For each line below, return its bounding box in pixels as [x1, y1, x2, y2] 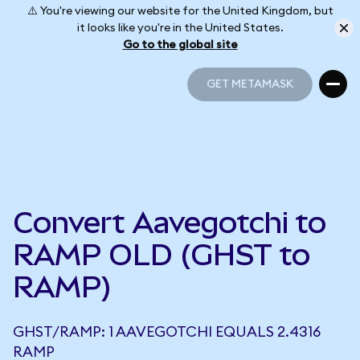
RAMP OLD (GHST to [13, 238, 310, 272]
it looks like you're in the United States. [76, 22, 284, 34]
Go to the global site [122, 39, 238, 51]
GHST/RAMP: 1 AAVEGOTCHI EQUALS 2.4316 [13, 325, 321, 339]
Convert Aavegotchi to [13, 206, 326, 239]
